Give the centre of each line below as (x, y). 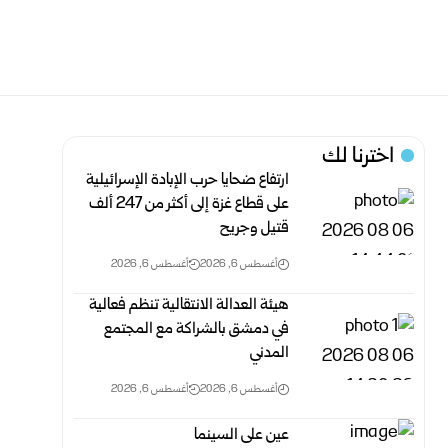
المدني (270, 353)
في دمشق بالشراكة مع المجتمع (197, 329)
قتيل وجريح (255, 228)
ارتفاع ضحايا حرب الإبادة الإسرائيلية (188, 180)
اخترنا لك (358, 157)
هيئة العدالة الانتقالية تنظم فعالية (189, 305)
